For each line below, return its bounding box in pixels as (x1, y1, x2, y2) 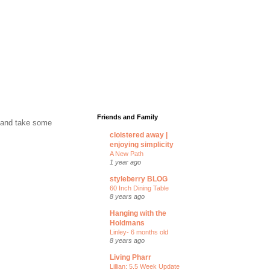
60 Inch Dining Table (110, 184, 169, 192)
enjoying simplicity (110, 140, 174, 149)
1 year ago (110, 159, 141, 166)
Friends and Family (97, 113, 158, 121)
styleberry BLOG (110, 175, 168, 183)
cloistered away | (110, 131, 168, 139)
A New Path (110, 150, 143, 157)
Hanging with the (110, 209, 166, 218)
